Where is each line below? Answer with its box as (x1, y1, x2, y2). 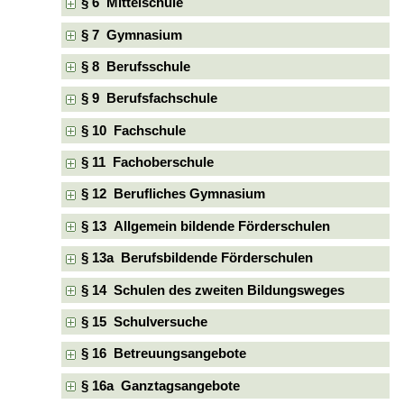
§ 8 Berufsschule (81, 59, 191, 74)
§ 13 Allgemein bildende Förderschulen (81, 218, 331, 234)
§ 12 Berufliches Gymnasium (81, 187, 266, 202)
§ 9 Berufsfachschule (81, 91, 218, 106)
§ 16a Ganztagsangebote (81, 378, 241, 393)
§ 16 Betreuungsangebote (81, 346, 247, 362)
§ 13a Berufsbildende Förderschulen (81, 251, 314, 266)
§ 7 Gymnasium (81, 27, 183, 42)
